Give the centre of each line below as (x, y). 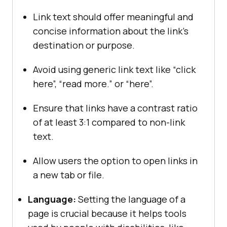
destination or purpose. (84, 45)
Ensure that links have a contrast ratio (115, 108)
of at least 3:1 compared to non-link (109, 122)
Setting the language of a (131, 199)
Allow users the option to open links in (115, 161)
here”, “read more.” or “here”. (93, 84)
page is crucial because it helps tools (107, 214)
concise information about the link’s (111, 31)
